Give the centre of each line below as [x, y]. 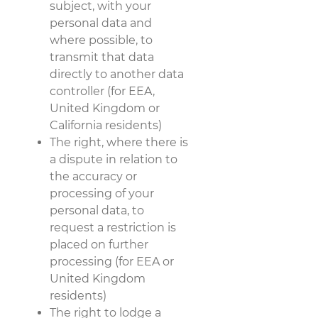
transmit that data [102, 57]
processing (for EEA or [112, 261]
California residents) [106, 125]
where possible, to [101, 40]
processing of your [102, 193]
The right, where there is [119, 142]
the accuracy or [93, 176]
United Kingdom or [105, 108]
